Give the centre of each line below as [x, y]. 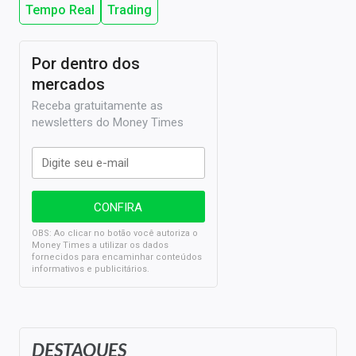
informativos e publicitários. [91, 269]
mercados [68, 85]
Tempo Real [60, 10]
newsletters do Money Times [108, 123]
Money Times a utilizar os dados [100, 246]
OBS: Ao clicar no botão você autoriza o [115, 234]
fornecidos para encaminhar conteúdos [117, 257]
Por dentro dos [86, 64]
